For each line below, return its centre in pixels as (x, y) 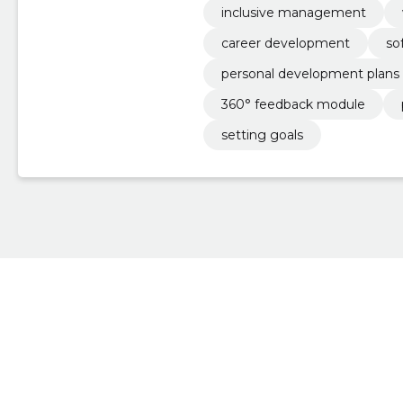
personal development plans (310, 73)
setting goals (262, 134)
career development (285, 43)
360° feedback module (293, 104)
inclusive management (293, 12)
